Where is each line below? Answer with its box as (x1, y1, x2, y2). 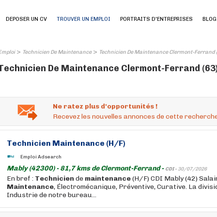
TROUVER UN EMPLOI (57, 16, 110, 22)
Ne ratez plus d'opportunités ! (53, 102, 157, 110)
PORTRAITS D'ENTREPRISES (120, 16, 193, 22)
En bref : (7, 174, 35, 183)
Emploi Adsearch (20, 154, 62, 160)
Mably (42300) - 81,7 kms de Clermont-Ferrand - (7, 164, 165, 172)
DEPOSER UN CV (6, 16, 47, 22)
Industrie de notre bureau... (7, 191, 96, 199)
